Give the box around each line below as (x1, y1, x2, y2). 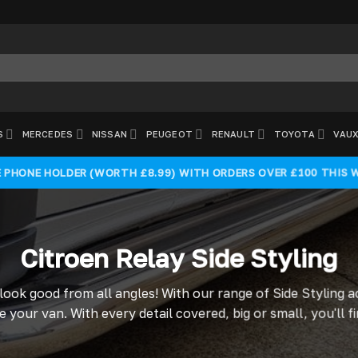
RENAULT (211, 129, 256, 139)
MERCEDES (22, 129, 74, 139)
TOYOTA (273, 129, 315, 139)
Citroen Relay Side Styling (20, 243, 338, 274)
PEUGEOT (145, 129, 193, 139)
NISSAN (91, 129, 128, 139)
